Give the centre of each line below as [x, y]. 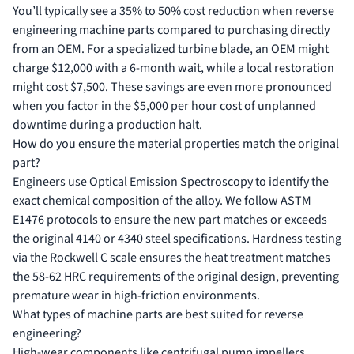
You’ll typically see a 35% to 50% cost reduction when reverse [173, 11]
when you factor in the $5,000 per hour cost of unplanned [164, 106]
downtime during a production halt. [107, 125]
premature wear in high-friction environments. [136, 296]
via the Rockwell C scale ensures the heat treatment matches [171, 258]
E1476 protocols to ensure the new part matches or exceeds [170, 220]
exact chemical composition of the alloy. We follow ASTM [162, 201]
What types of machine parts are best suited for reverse [158, 315]
